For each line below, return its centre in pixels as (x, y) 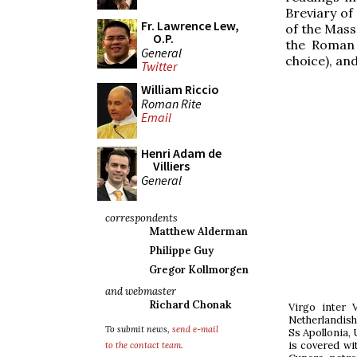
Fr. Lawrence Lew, (190, 25)
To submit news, (139, 329)
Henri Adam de (181, 153)
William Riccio (180, 89)
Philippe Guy (181, 251)
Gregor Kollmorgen (199, 270)
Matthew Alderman (198, 231)
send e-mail (195, 329)
